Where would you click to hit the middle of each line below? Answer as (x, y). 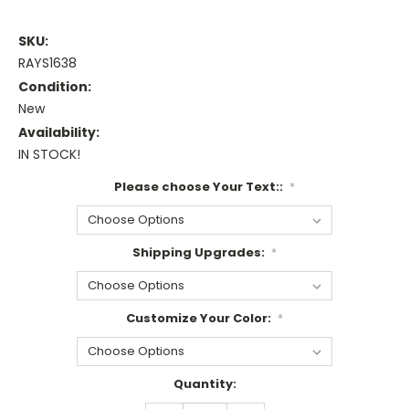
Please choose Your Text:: (199, 187)
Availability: (59, 133)
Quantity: (204, 383)
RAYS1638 (47, 63)
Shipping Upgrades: (199, 253)
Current (44, 383)
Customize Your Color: (199, 319)
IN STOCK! (49, 155)
